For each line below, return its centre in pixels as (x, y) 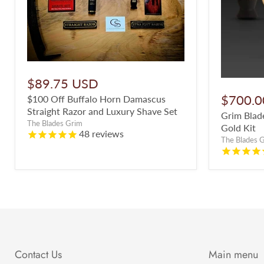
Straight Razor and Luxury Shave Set (102, 111)
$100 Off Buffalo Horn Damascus (96, 99)
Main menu (233, 255)
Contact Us (38, 255)
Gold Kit (238, 128)
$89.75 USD (63, 84)
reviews (107, 134)
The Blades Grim (55, 123)
